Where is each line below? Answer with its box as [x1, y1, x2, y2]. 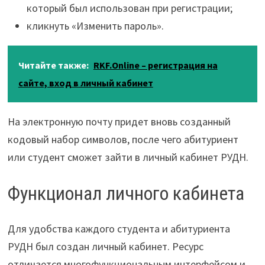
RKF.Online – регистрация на [93, 59, 218, 71]
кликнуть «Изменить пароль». [26, 18, 164, 33]
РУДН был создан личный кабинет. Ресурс [7, 240, 203, 254]
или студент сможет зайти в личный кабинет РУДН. [7, 150, 248, 164]
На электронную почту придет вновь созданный [7, 114, 231, 128]
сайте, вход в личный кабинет [18, 76, 153, 89]
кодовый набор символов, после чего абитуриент [7, 132, 238, 146]
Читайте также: [18, 59, 89, 71]
